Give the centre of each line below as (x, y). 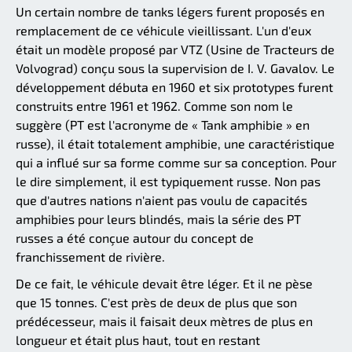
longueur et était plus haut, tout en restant (138, 340)
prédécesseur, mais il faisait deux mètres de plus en (164, 321)
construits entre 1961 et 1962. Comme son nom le (154, 106)
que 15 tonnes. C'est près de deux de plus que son (156, 302)
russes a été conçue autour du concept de (135, 238)
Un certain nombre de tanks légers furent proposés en (170, 12)
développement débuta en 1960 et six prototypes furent (174, 87)
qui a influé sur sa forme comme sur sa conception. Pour (176, 163)
